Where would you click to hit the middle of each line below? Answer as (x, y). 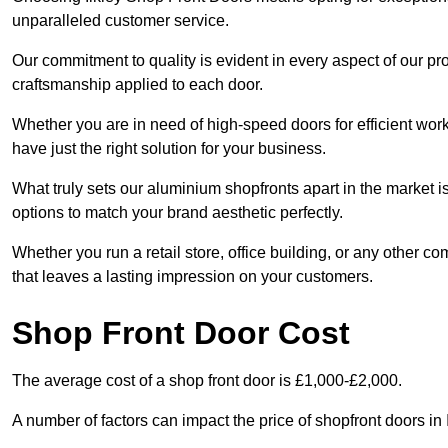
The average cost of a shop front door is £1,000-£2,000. (207, 381)
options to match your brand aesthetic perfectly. (177, 213)
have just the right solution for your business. (169, 149)
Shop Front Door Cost (181, 333)
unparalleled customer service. (120, 21)
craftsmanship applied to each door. (137, 85)
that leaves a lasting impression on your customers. (192, 277)
